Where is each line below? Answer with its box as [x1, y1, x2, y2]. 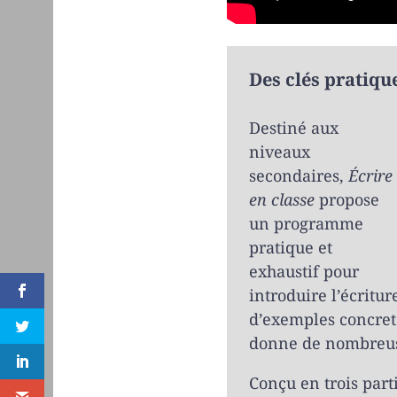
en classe [248, 188, 315, 210]
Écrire [347, 164, 393, 186]
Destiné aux [248, 116, 339, 138]
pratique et [248, 236, 332, 258]
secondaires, [248, 164, 348, 186]
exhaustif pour [248, 260, 359, 282]
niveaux [248, 140, 310, 162]
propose [314, 188, 379, 210]
